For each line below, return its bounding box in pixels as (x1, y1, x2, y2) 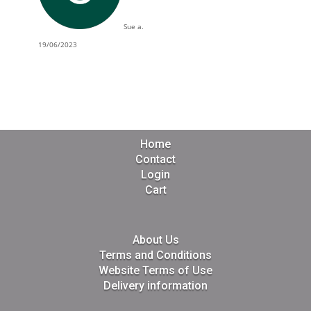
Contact (135, 153, 176, 166)
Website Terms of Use (99, 264, 212, 277)
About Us (132, 233, 179, 246)
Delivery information (103, 279, 208, 292)
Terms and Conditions (99, 249, 212, 262)
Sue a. (123, 22, 144, 31)
